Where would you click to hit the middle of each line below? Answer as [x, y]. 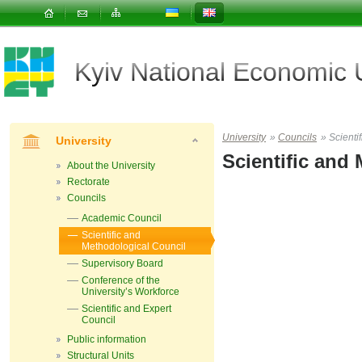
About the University [111, 166]
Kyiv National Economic [210, 72]
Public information [107, 339]
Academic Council [122, 218]
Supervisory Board [122, 263]
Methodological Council [134, 246]
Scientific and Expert [126, 309]
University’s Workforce [130, 292]
